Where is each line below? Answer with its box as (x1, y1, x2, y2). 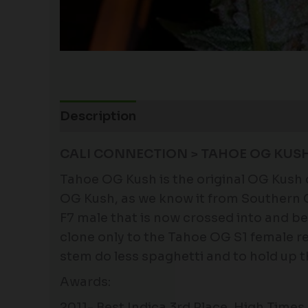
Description (60, 108, 136, 124)
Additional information (151, 108, 298, 124)
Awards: (60, 274, 111, 289)
